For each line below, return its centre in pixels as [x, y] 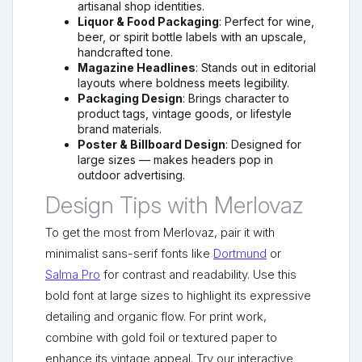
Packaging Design [130, 99]
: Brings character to [236, 99]
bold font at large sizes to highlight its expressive [178, 296]
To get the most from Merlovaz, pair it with [160, 233]
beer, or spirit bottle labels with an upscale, [192, 37]
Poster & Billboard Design [152, 145]
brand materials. [120, 129]
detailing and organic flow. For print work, [156, 317]
